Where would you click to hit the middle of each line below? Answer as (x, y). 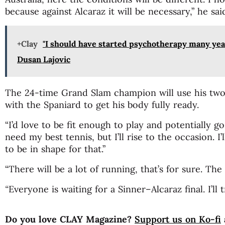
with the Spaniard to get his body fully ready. (102, 104)
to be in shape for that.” (55, 149)
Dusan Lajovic (44, 59)
